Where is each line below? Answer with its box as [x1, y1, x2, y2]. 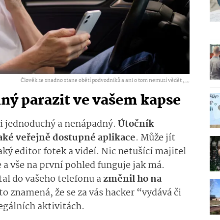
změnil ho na [103, 171, 162, 187]
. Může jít [136, 130, 175, 145]
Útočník [118, 116, 154, 132]
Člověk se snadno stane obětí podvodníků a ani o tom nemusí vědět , [20, 76, 185, 85]
